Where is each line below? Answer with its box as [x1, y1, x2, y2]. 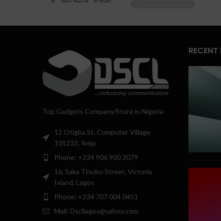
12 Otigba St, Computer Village [54, 127, 150, 136]
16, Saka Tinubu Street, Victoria [54, 167, 152, 176]
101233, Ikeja [54, 138, 96, 147]
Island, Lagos [54, 178, 96, 186]
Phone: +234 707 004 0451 [54, 192, 138, 201]
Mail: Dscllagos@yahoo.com [54, 206, 139, 215]
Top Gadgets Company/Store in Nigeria [42, 107, 163, 115]
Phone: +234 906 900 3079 [54, 152, 138, 161]
